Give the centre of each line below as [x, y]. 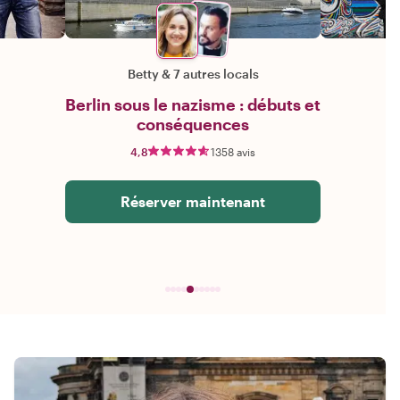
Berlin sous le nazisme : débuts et [193, 105]
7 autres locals [216, 74]
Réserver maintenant [193, 202]
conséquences [193, 125]
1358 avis [233, 152]
